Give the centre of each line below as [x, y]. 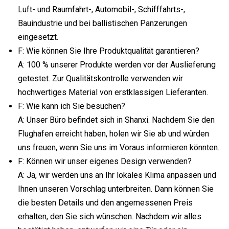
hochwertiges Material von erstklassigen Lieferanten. [113, 93]
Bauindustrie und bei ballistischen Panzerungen [102, 24]
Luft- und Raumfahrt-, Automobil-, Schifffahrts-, [101, 10]
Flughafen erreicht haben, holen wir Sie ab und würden [113, 134]
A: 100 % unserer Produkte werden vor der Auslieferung [117, 65]
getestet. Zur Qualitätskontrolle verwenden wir [100, 79]
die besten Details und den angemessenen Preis [105, 203]
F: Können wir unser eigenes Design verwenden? [105, 162]
